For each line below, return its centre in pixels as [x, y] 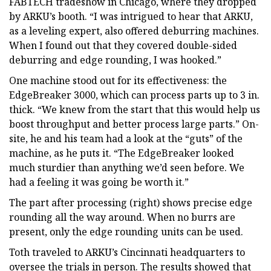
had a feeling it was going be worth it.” [99, 182]
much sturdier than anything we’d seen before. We [127, 167]
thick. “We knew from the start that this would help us [135, 109]
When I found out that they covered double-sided [123, 45]
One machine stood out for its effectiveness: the [118, 80]
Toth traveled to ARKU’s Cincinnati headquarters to [127, 252]
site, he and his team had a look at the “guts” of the [126, 138]
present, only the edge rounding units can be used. [126, 231]
